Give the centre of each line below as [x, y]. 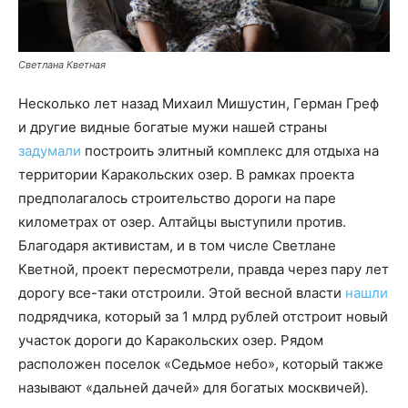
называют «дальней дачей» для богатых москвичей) [192, 387]
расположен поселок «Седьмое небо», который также [201, 363]
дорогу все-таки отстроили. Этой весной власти [182, 292]
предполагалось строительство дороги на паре [177, 198]
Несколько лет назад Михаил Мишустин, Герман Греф [199, 103]
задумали [50, 150]
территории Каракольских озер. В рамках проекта [186, 174]
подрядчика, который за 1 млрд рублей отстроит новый [203, 316]
